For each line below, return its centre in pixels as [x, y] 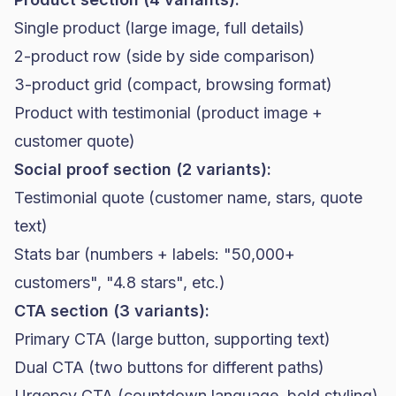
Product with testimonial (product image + [168, 113]
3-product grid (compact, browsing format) [173, 84]
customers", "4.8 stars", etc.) [120, 282]
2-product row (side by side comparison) [165, 56]
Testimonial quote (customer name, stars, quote [188, 198]
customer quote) [75, 141]
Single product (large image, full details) [160, 28]
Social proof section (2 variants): [143, 169]
